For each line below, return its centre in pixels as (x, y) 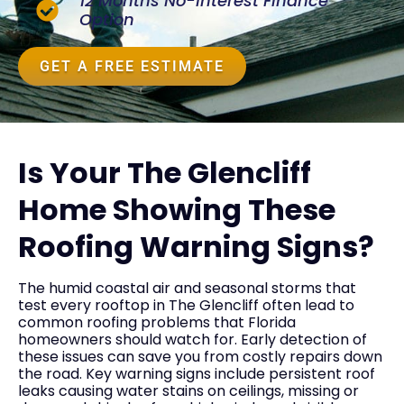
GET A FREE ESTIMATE (132, 67)
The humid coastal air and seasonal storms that (187, 288)
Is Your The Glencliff (165, 172)
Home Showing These (177, 209)
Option (107, 20)
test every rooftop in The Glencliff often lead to (186, 305)
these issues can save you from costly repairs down (200, 356)
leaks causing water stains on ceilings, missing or (188, 390)
